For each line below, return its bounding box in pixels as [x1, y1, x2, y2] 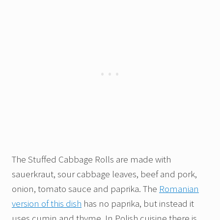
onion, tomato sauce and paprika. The [12, 183, 159, 195]
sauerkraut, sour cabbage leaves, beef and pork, [12, 168, 197, 180]
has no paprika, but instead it [82, 197, 194, 210]
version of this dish [12, 197, 82, 210]
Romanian [159, 183, 199, 195]
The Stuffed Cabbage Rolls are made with [12, 153, 171, 165]
